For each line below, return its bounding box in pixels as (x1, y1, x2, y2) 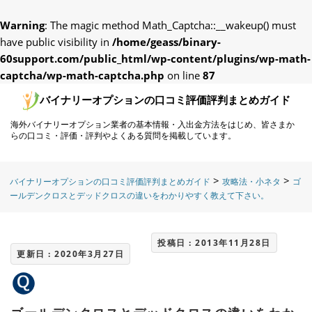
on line (164, 68, 203, 82)
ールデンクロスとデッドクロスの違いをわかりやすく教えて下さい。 (10, 189, 269, 201)
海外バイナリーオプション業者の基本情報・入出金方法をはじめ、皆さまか (10, 118, 295, 130)
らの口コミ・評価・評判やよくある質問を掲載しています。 (10, 130, 236, 141)
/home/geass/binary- (112, 35, 221, 49)
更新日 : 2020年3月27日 (17, 248, 124, 260)
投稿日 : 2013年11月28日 (157, 237, 271, 249)
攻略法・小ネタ (222, 175, 281, 187)
